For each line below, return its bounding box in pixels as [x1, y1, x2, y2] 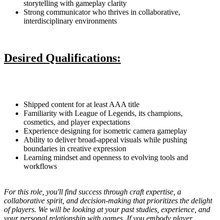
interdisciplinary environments [24, 16, 117, 25]
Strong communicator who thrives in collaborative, [24, 7, 180, 16]
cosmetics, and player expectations [24, 118, 130, 127]
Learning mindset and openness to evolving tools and [24, 153, 188, 162]
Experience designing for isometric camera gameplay [24, 127, 187, 136]
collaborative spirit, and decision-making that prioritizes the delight [4, 196, 212, 205]
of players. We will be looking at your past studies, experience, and [4, 205, 210, 214]
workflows [24, 162, 57, 171]
